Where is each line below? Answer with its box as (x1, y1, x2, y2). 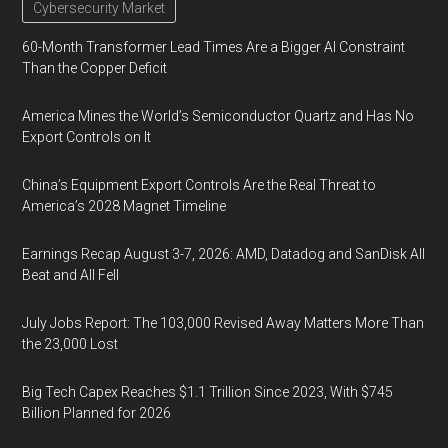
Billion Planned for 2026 (22, 405, 172, 421)
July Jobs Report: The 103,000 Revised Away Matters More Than (22, 315, 425, 331)
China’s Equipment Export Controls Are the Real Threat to (22, 177, 377, 193)
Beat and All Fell (22, 267, 120, 283)
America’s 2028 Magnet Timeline (22, 198, 227, 214)
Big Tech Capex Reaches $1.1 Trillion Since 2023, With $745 (22, 384, 394, 400)
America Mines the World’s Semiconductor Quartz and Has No (22, 108, 415, 124)
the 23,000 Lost (22, 336, 119, 352)
